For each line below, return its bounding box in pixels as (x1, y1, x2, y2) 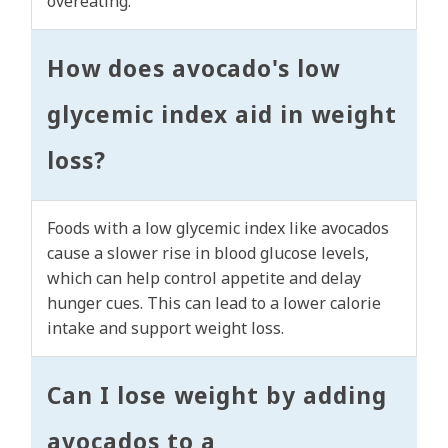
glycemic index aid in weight (47, 99, 397, 131)
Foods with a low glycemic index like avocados (47, 217, 389, 240)
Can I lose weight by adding (47, 380, 387, 412)
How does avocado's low (47, 53, 341, 85)
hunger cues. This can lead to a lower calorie (47, 292, 381, 315)
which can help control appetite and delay (47, 267, 361, 290)
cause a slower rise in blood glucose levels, (47, 242, 369, 265)
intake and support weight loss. (47, 317, 284, 340)
